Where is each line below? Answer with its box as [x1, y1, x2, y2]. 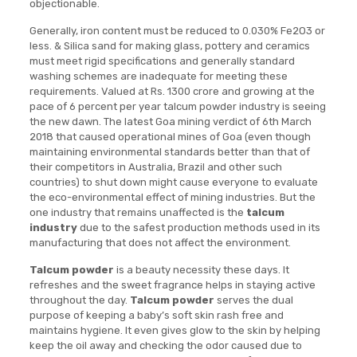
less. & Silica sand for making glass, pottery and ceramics [29, 40, 310, 53]
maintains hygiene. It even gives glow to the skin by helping [29, 324, 320, 337]
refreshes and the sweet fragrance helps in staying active [29, 279, 316, 292]
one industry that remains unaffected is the [29, 206, 246, 219]
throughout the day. [29, 294, 130, 307]
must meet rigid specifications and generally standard [29, 55, 295, 68]
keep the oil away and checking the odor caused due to [29, 339, 302, 352]
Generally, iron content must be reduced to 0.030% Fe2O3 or [29, 25, 325, 37]
